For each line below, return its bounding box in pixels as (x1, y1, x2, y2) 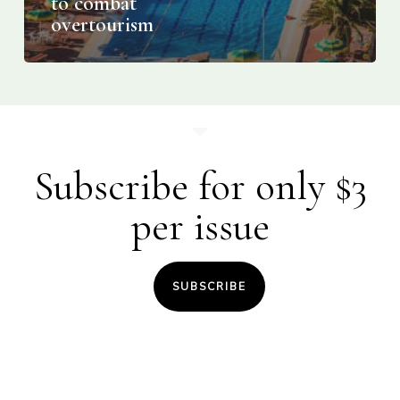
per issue (130, 202, 270, 252)
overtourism (50, 12, 154, 38)
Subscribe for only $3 (33, 162, 367, 212)
